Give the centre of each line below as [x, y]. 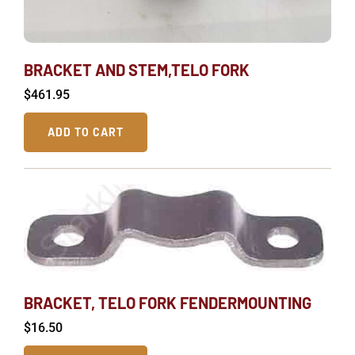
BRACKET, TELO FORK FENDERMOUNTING [168, 302]
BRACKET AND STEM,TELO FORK [137, 70]
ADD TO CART [86, 132]
